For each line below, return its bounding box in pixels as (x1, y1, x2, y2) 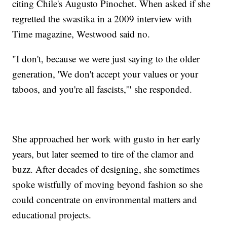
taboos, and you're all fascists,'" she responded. (12, 82, 193, 95)
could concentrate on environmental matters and (12, 193, 198, 206)
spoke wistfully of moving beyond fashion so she (12, 177, 203, 191)
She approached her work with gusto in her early (12, 132, 201, 145)
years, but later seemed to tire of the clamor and (12, 147, 195, 160)
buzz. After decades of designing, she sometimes (12, 162, 200, 175)
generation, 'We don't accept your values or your (12, 67, 199, 80)
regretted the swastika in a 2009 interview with (12, 12, 193, 25)
